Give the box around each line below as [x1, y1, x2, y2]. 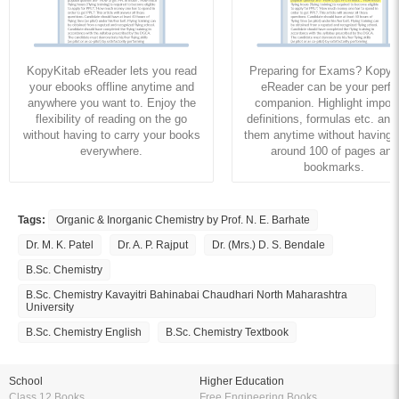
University [26, 300, 74, 313]
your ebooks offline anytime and [28, 79, 194, 94]
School [9, 374, 43, 387]
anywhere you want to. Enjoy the [27, 95, 196, 110]
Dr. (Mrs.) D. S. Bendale [212, 238, 325, 251]
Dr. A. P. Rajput [118, 238, 188, 251]
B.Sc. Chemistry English [26, 325, 142, 338]
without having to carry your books [22, 127, 200, 142]
